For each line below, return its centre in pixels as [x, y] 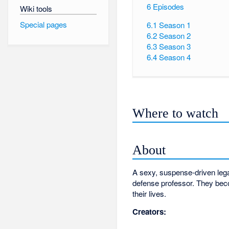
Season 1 [175, 25]
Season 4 [175, 57]
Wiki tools [36, 8]
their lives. [150, 194]
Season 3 [175, 47]
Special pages [43, 25]
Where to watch [176, 113]
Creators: [150, 211]
